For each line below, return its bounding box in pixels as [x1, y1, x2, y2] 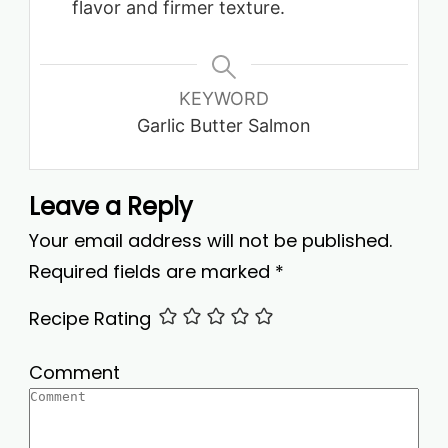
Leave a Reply [29, 190, 193, 224]
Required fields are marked [29, 259, 275, 285]
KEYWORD [179, 88, 269, 110]
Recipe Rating [29, 306, 151, 332]
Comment [29, 359, 120, 385]
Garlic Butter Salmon [137, 115, 311, 137]
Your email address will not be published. [29, 228, 392, 254]
